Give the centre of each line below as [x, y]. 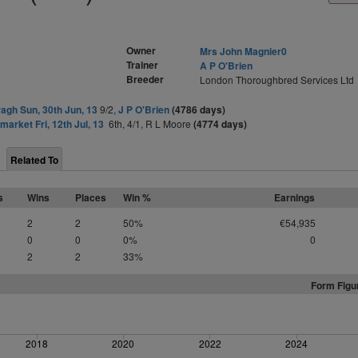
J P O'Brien [143, 109]
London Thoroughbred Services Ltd [276, 80]
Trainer [142, 65]
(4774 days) [220, 124]
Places [91, 197]
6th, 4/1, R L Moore [148, 123]
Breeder [145, 79]
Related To [34, 160]
